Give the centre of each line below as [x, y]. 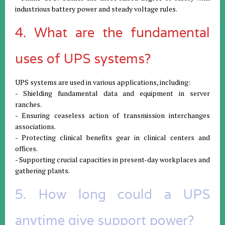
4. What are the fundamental [113, 32]
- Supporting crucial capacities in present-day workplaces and [113, 159]
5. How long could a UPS [113, 194]
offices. [26, 148]
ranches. [28, 104]
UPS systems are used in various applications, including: [103, 82]
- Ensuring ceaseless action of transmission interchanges [113, 115]
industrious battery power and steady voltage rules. [96, 9]
